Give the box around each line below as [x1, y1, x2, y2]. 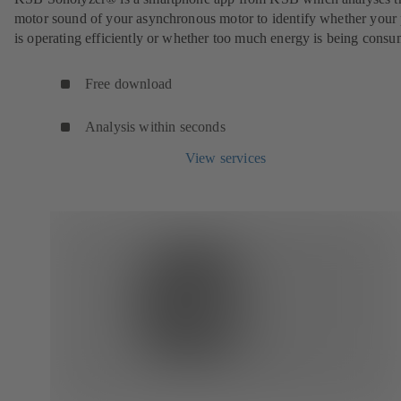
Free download [85, 76, 173, 92]
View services [184, 150, 267, 166]
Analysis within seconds [85, 119, 226, 135]
